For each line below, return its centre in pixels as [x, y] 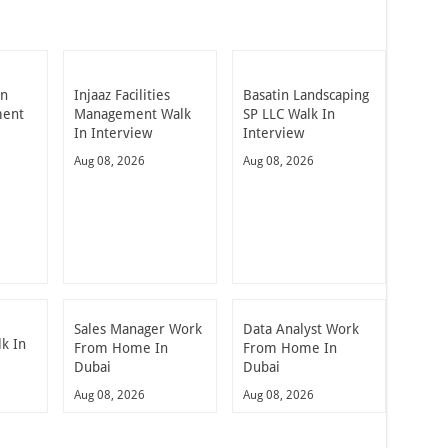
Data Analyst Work [300, 328]
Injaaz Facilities [122, 94]
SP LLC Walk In [288, 113]
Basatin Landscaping [305, 94]
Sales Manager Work [138, 328]
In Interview [113, 132]
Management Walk [132, 113]
